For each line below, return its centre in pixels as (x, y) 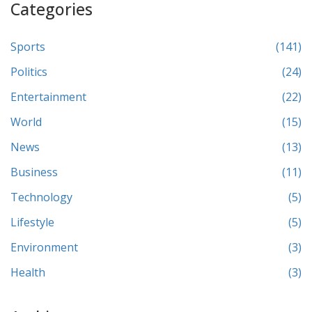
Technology (41, 197)
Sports (28, 47)
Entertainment (48, 97)
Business (34, 172)
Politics (29, 72)
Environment (44, 248)
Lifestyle (32, 223)
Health (28, 273)
